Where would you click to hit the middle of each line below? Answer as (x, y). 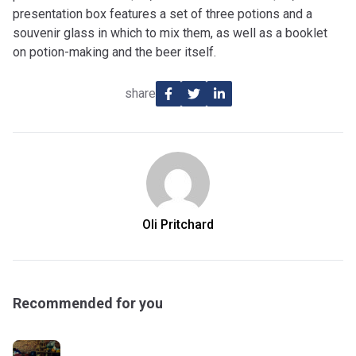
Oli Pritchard (178, 224)
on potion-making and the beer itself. (114, 52)
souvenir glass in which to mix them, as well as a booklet (170, 33)
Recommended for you (88, 303)
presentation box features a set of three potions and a (163, 14)
